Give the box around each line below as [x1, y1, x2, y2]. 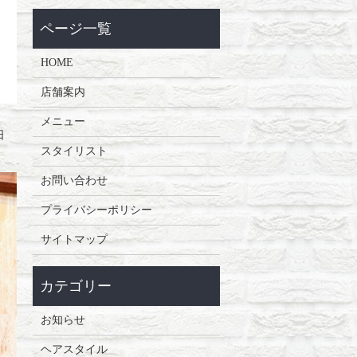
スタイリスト [40, 144, 108, 157]
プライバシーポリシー [40, 203, 152, 216]
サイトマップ [40, 233, 108, 245]
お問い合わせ [40, 174, 108, 186]
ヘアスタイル [40, 343, 108, 355]
